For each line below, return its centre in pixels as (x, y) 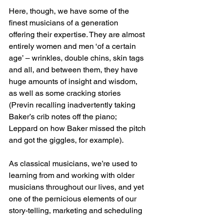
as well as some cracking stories (66, 93)
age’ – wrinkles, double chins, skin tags (77, 58)
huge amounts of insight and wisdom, (74, 82)
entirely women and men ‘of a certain (73, 46)
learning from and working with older (73, 175)
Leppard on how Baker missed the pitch (78, 129)
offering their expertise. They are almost (78, 35)
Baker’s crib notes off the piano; (64, 117)
